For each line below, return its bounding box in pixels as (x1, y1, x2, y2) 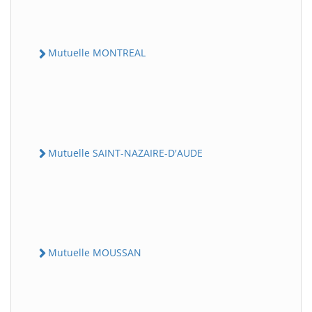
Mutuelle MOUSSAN (48, 245, 141, 259)
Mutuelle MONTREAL (48, 46, 146, 60)
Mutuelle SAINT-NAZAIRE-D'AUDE (48, 146, 203, 159)
